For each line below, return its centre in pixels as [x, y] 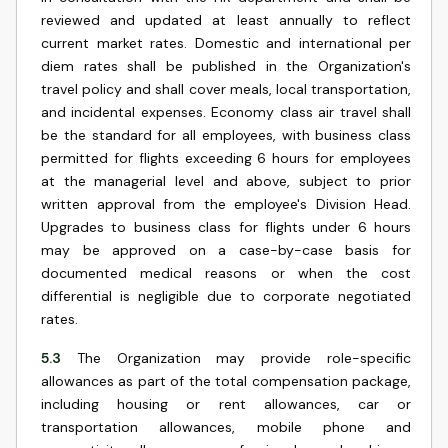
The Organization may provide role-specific [244, 358]
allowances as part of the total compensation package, [226, 381]
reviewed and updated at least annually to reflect [226, 20]
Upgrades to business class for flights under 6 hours [226, 227]
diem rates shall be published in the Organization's [226, 66]
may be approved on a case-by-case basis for [226, 250]
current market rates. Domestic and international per [226, 43]
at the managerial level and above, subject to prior [226, 181]
